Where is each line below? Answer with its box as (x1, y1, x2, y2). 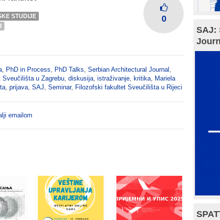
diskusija (68, 74, 93, 82)
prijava (9, 83, 28, 91)
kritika (134, 74, 151, 82)
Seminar (48, 83, 71, 91)
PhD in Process (6, 65, 51, 73)
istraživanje (97, 74, 130, 82)
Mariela (155, 74, 175, 82)
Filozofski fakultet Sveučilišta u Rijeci (75, 83, 182, 91)
